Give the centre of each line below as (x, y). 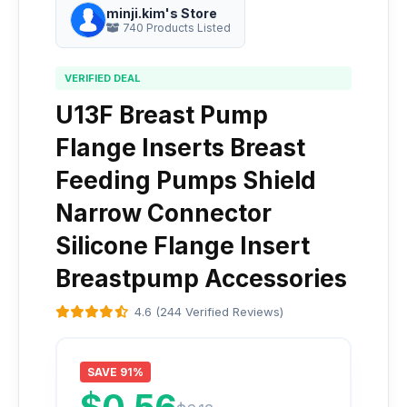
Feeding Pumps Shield (186, 180)
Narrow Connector (164, 213)
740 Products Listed (175, 28)
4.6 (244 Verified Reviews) (209, 312)
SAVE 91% (115, 372)
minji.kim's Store (162, 13)
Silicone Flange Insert (183, 246)
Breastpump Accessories (201, 278)
